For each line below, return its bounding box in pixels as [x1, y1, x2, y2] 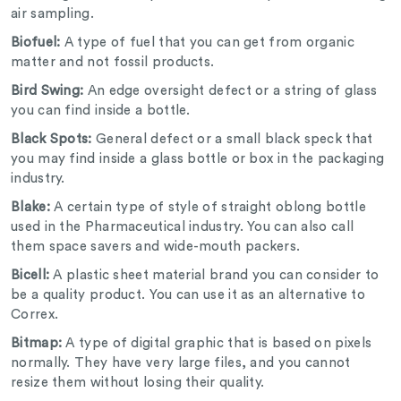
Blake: [11, 200, 55, 215]
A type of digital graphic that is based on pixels [65, 337, 372, 351]
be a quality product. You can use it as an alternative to [11, 288, 366, 303]
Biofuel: [11, 36, 64, 50]
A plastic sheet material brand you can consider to [49, 269, 380, 283]
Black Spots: [11, 132, 96, 147]
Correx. [11, 308, 63, 322]
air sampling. [11, 7, 98, 21]
